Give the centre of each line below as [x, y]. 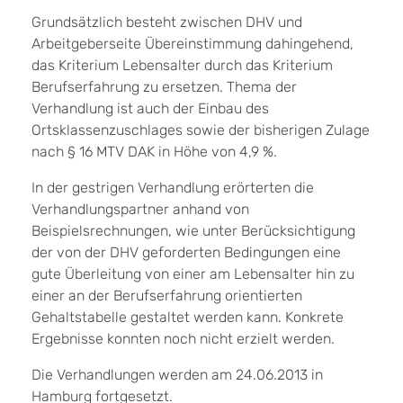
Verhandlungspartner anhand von [140, 209]
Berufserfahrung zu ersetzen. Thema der [164, 86]
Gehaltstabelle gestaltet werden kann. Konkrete [188, 317]
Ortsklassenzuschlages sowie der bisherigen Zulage [201, 130]
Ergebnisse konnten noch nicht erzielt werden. [183, 338]
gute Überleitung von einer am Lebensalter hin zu [193, 273]
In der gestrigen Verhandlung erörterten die [173, 187]
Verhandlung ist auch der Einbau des [150, 108]
